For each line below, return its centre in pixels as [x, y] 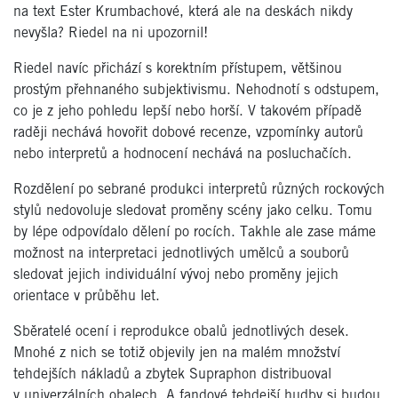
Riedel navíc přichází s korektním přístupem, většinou [178, 68]
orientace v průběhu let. [87, 296]
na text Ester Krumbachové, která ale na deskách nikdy [183, 12]
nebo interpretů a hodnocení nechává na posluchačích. [183, 154]
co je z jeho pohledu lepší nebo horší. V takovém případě [187, 111]
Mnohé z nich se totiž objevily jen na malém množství [177, 353]
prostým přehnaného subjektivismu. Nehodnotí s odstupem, [196, 90]
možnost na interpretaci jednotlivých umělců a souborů [181, 253]
